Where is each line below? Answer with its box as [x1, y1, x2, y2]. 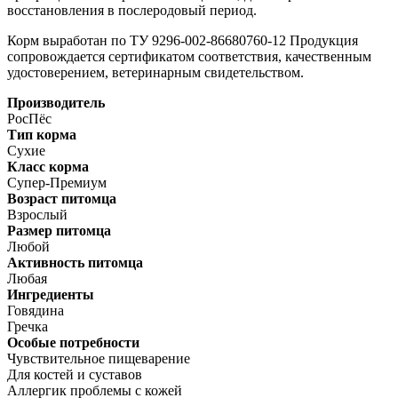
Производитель [7, 95, 105, 111]
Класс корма [7, 159, 89, 175]
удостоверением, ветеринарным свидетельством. [7, 65, 304, 81]
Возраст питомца [7, 191, 116, 207]
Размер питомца [7, 223, 111, 239]
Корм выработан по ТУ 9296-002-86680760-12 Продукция [7, 33, 358, 49]
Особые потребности [7, 335, 139, 351]
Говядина [7, 303, 64, 319]
